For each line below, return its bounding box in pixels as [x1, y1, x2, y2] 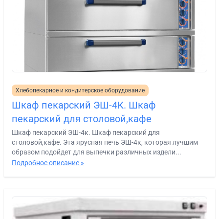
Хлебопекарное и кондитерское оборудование [16, 87, 145, 94]
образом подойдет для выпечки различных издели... [12, 148, 181, 156]
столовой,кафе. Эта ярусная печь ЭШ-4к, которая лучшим [12, 138, 198, 146]
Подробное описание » [12, 158, 84, 167]
